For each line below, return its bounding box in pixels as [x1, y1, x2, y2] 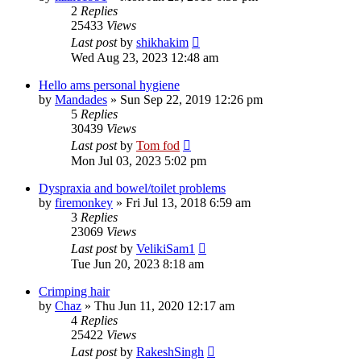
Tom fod [136, 138, 180, 152]
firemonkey [55, 195, 113, 210]
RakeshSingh [136, 344, 204, 359]
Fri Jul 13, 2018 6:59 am [126, 195, 251, 210]
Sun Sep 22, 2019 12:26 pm [120, 92, 263, 106]
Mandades [55, 92, 107, 106]
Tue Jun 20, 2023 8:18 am [71, 256, 204, 271]
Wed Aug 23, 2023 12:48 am [71, 50, 218, 64]
